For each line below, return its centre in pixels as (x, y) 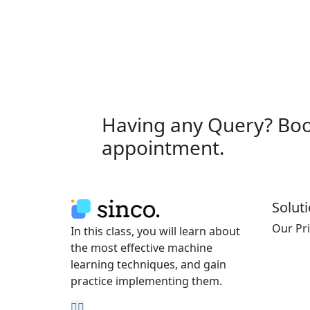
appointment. (163, 147)
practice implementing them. (146, 281)
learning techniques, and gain (148, 264)
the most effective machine (142, 247)
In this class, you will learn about (155, 231)
